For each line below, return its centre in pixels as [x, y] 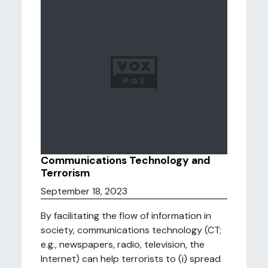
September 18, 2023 [84, 191]
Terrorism [65, 173]
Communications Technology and [126, 160]
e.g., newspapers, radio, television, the [123, 244]
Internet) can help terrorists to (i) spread [131, 259]
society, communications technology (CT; [131, 230]
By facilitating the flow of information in [126, 216]
